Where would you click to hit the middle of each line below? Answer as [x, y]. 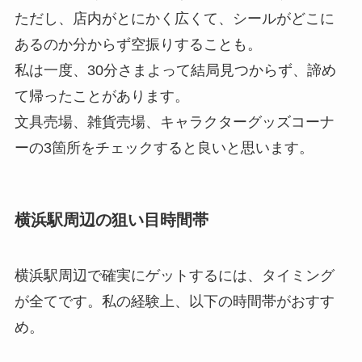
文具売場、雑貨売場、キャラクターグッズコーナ [174, 122]
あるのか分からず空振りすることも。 [138, 45]
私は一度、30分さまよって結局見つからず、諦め [175, 71]
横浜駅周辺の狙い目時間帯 [111, 219]
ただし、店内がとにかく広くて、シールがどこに [174, 19]
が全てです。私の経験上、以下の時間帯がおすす [174, 301]
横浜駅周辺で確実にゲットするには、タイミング [174, 275]
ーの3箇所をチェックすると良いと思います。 [164, 148]
